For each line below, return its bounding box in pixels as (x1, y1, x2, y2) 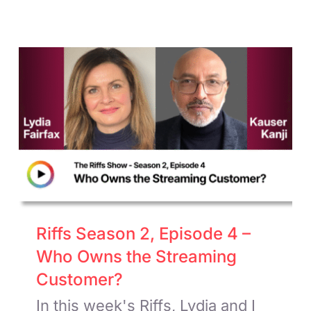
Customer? (36, 269, 124, 289)
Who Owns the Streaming (36, 246, 237, 267)
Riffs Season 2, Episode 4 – (36, 223, 251, 244)
